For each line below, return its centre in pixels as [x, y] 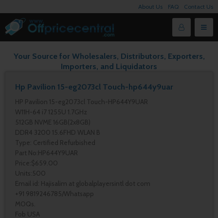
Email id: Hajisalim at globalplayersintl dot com [83, 183]
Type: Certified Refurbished [55, 143]
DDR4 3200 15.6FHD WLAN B [58, 132]
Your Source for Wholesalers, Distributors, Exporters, [109, 56]
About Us [150, 7]
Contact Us [199, 7]
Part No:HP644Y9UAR [46, 153]
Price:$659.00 [36, 163]
